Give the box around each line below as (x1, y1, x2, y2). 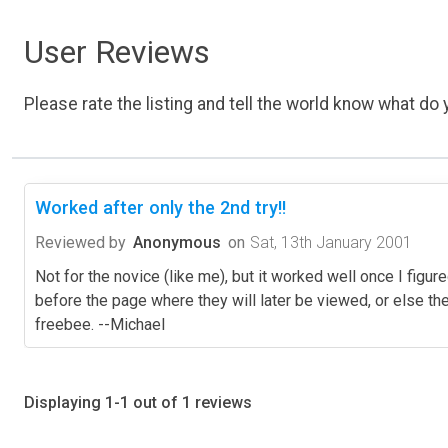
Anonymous (133, 232, 221, 252)
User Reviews (24, 32, 210, 71)
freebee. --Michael (35, 314, 165, 334)
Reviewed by (35, 232, 126, 252)
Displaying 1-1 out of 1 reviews (24, 392, 252, 412)
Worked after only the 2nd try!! (35, 196, 286, 218)
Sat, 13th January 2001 (250, 232, 412, 252)
